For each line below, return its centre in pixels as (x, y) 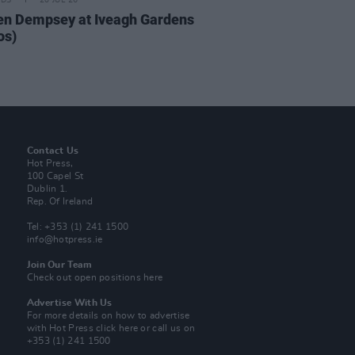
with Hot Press (61, 328)
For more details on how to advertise (108, 315)
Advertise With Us (69, 303)
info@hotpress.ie (65, 239)
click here (117, 328)
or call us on (167, 328)
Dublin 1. (47, 189)
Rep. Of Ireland (60, 201)
